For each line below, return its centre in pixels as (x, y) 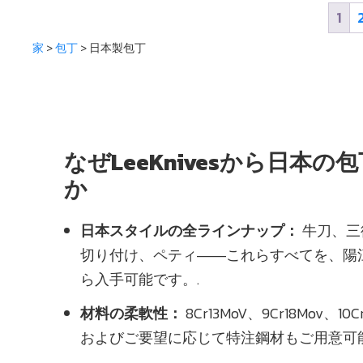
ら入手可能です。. (140, 279)
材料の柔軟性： (131, 313)
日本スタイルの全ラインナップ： (190, 230)
